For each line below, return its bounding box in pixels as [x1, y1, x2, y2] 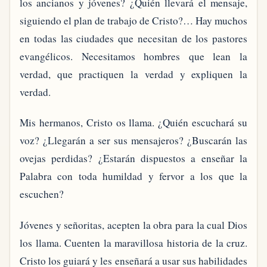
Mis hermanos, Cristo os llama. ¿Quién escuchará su [20, 116, 247, 130]
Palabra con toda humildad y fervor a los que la [20, 169, 247, 184]
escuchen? [20, 187, 64, 201]
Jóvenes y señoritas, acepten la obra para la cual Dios [20, 218, 247, 232]
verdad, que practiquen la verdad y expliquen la [20, 67, 247, 81]
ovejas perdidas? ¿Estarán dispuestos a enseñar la [20, 151, 247, 166]
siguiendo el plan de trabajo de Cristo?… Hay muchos [20, 13, 247, 27]
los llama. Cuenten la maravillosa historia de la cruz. [20, 235, 247, 250]
